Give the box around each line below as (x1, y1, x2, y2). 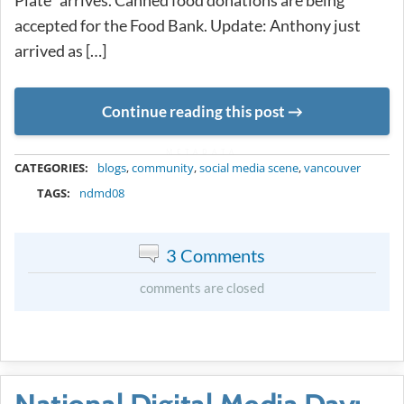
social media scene (199, 160, 298, 177)
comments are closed (140, 280, 264, 297)
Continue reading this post (101, 101, 285, 121)
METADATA (166, 146, 238, 157)
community (132, 160, 194, 177)
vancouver (304, 160, 361, 177)
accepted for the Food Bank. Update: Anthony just (14, 14, 361, 35)
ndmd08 (79, 185, 125, 202)
